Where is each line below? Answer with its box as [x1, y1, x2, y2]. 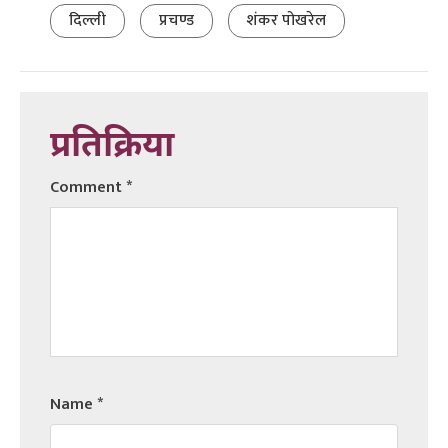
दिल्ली [69, 6, 106, 34]
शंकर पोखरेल [247, 6, 326, 34]
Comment [50, 173, 126, 201]
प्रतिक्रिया [50, 124, 174, 170]
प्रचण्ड [159, 6, 194, 34]
